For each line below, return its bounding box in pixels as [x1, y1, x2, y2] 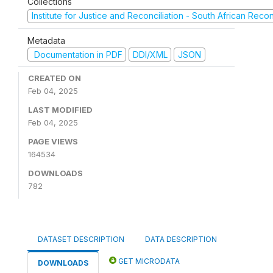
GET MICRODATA [116, 257, 180, 266]
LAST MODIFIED [28, 105, 93, 115]
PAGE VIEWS [28, 136, 78, 147]
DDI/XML [132, 49, 168, 60]
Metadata [27, 35, 65, 46]
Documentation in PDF [31, 49, 122, 60]
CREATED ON [28, 73, 81, 83]
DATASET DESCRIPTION [38, 235, 124, 244]
